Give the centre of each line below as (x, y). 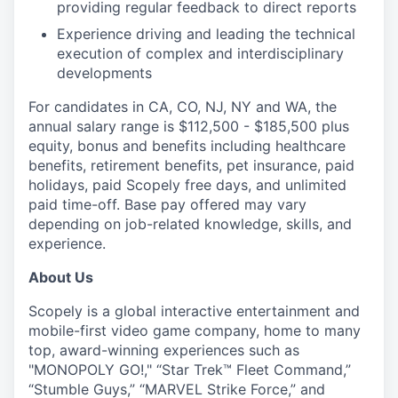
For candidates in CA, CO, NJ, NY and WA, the (183, 107)
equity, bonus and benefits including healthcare (187, 146)
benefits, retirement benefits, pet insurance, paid (191, 165)
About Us (61, 277)
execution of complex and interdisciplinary (200, 53)
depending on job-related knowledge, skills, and (190, 224)
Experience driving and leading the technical (206, 34)
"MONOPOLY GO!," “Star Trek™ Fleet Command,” (190, 370)
